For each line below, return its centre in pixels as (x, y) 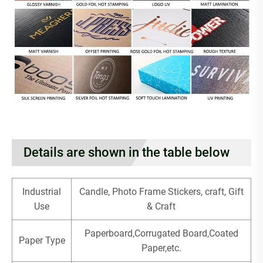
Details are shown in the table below (127, 152)
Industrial (42, 191)
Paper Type (42, 240)
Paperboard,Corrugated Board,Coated (161, 233)
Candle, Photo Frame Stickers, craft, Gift (161, 191)
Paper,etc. (161, 248)
